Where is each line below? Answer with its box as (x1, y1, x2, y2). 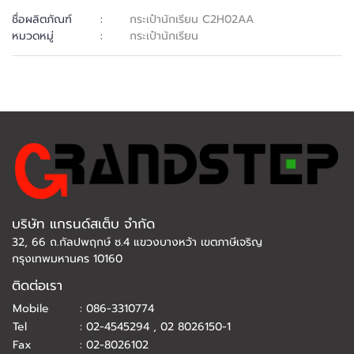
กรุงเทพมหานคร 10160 (12, 250, 122, 267)
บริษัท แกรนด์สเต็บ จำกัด (12, 213, 155, 234)
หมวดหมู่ (12, 28, 54, 45)
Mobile (13, 299, 49, 317)
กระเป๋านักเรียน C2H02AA (130, 11, 254, 28)
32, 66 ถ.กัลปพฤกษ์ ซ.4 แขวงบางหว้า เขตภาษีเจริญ (12, 233, 262, 250)
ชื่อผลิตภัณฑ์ (12, 11, 72, 28)
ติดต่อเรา (12, 275, 62, 296)
